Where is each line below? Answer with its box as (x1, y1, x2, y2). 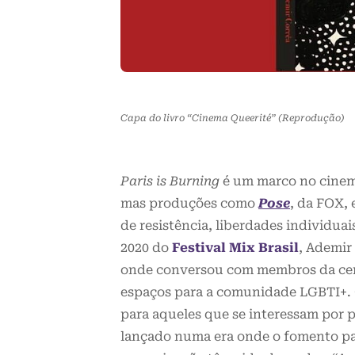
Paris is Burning (120, 174, 219, 189)
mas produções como (120, 196, 258, 212)
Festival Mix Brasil (172, 240, 299, 256)
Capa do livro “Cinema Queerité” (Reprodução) (120, 113, 345, 124)
